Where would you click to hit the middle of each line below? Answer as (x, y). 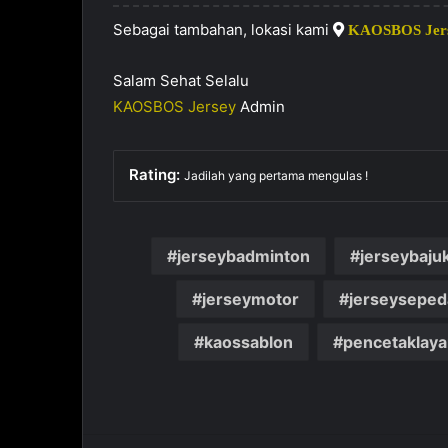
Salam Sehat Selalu (181, 81)
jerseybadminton (243, 256)
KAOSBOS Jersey (175, 107)
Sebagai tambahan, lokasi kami (223, 30)
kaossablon (248, 342)
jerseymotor (250, 299)
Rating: (157, 175)
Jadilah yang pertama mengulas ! (276, 176)
